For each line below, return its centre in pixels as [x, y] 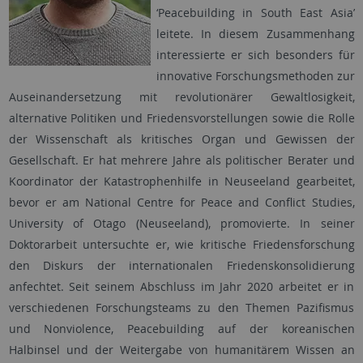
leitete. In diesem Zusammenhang [255, 34]
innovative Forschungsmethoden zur [255, 76]
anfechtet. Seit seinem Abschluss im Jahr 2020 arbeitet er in [181, 287]
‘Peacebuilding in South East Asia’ [255, 13]
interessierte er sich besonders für [255, 55]
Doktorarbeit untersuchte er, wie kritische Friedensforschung [181, 245]
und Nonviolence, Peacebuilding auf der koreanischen [181, 329]
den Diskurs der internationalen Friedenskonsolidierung [181, 266]
